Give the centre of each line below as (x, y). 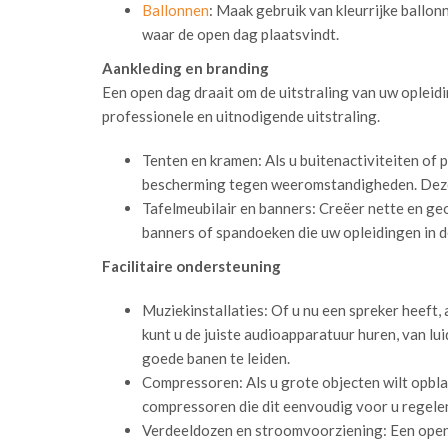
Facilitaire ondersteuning (191, 266)
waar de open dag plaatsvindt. (240, 34)
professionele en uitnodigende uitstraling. (241, 116)
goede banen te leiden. (216, 358)
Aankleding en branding (185, 68)
